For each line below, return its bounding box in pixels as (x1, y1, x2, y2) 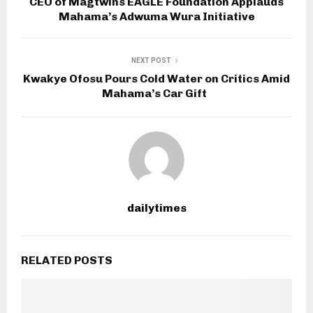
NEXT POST (131, 57, 171, 65)
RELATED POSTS (21, 254, 112, 268)
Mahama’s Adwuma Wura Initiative (58, 10, 255, 24)
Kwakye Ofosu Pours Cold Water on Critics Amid (23, 72, 290, 86)
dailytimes (126, 201, 187, 215)
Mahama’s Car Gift (102, 87, 211, 101)
